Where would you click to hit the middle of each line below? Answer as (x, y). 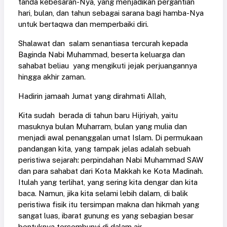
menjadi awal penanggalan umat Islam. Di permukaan (110, 137)
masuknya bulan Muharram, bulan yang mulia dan (103, 126)
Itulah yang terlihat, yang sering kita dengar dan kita (108, 182)
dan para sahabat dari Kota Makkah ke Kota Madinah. (111, 171)
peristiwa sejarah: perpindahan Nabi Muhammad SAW (111, 160)
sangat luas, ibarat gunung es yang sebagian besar (106, 215)
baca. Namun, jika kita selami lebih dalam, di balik (103, 193)
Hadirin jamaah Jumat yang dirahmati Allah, (92, 96)
